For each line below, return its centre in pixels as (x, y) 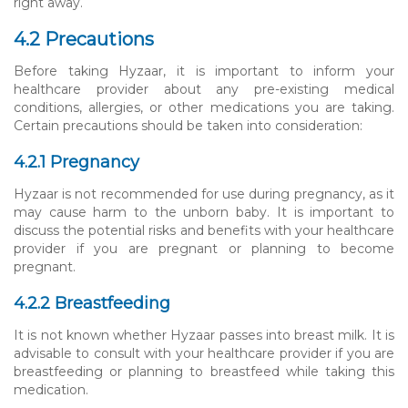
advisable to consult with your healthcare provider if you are (204, 353)
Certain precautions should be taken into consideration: (188, 125)
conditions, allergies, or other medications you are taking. (204, 107)
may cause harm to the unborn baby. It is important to (204, 212)
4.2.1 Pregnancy (76, 162)
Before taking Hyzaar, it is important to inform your (204, 71)
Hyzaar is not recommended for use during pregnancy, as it (204, 194)
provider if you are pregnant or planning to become (204, 248)
